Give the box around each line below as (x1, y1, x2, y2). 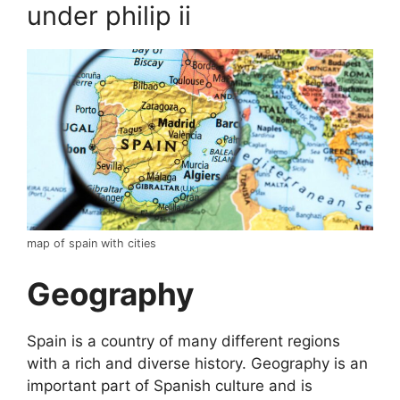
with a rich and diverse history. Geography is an (27, 354, 368, 372)
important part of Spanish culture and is (27, 376, 312, 395)
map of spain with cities (27, 237, 156, 251)
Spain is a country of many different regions (27, 331, 340, 350)
